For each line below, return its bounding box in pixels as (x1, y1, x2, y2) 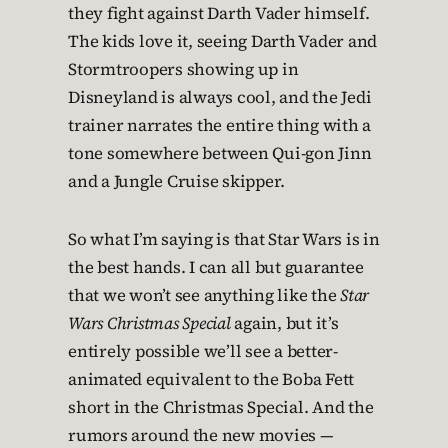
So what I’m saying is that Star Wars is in (68, 228, 380, 251)
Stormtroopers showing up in (68, 58, 299, 81)
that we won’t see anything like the (68, 284, 340, 307)
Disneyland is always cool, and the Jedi (68, 86, 372, 109)
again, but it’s (230, 312, 339, 335)
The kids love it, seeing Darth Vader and (68, 30, 377, 53)
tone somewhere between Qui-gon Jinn (68, 142, 372, 165)
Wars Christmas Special (68, 312, 231, 335)
